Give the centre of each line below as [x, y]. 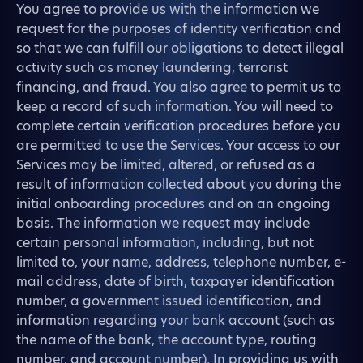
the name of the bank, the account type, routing [167, 340]
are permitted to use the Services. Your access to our [178, 145]
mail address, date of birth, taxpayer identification [175, 282]
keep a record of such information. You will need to [175, 107]
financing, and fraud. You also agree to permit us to [179, 87]
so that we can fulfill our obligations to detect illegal [180, 48]
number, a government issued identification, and [169, 301]
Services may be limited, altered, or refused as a [166, 165]
